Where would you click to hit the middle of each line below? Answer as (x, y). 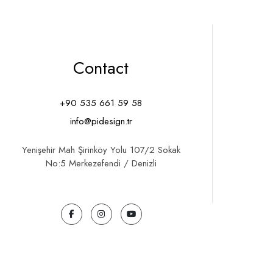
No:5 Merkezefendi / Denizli (101, 163)
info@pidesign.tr (101, 121)
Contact (101, 68)
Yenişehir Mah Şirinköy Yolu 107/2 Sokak (101, 150)
